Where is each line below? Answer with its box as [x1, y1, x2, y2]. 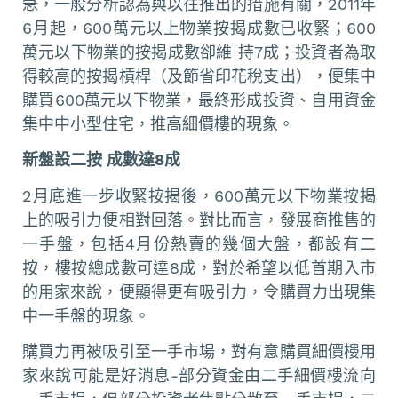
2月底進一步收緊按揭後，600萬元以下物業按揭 [22, 186, 376, 205]
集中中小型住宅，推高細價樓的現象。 [22, 114, 294, 133]
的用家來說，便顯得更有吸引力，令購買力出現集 [22, 282, 376, 301]
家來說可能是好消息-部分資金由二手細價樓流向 [22, 366, 376, 386]
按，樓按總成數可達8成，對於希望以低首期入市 [22, 258, 376, 277]
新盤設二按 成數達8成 [22, 150, 180, 170]
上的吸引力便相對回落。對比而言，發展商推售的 [22, 210, 376, 229]
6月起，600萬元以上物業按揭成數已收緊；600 [22, 18, 376, 37]
